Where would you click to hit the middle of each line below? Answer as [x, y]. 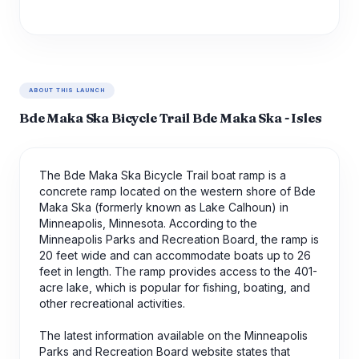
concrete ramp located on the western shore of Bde [177, 191]
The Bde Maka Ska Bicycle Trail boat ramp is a [163, 175]
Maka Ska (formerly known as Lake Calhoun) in [164, 207]
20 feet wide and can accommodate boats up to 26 [175, 255]
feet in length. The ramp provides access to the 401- [178, 271]
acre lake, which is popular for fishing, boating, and [175, 287]
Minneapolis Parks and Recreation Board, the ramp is [179, 239]
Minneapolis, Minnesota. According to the [148, 223]
